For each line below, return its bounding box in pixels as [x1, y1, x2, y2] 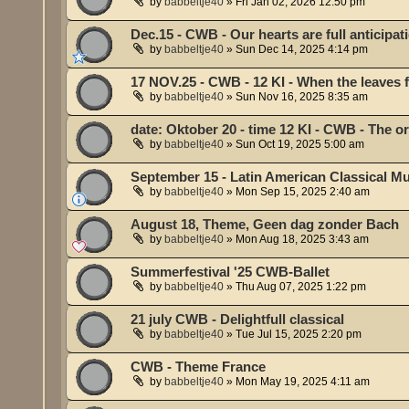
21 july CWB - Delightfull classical [131, 312, 345, 328]
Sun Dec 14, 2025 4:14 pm [236, 43, 369, 57]
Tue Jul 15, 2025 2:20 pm [236, 328, 362, 341]
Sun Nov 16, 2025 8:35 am [236, 90, 369, 104]
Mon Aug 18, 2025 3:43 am [236, 233, 370, 246]
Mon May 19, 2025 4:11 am [236, 375, 371, 389]
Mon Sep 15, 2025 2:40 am [236, 185, 371, 199]
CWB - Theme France [131, 360, 267, 375]
